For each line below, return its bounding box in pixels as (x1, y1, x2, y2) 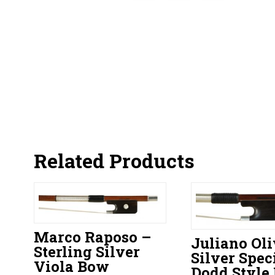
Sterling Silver (33, 241, 140, 261)
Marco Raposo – (33, 227, 151, 246)
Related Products (33, 147, 195, 174)
